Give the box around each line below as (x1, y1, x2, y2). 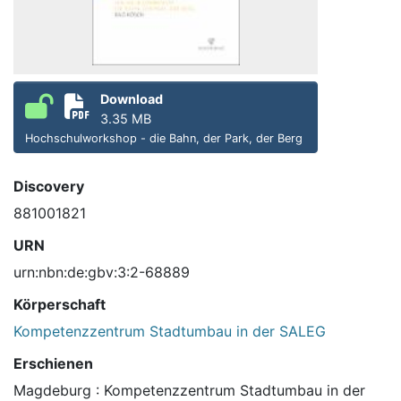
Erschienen (13, 354, 93, 373)
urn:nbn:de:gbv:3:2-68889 (13, 263, 190, 282)
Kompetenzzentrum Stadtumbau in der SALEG (13, 322, 326, 341)
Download (100, 91, 163, 107)
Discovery (13, 177, 84, 196)
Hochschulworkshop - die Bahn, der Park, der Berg (25, 132, 303, 146)
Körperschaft (13, 295, 106, 314)
